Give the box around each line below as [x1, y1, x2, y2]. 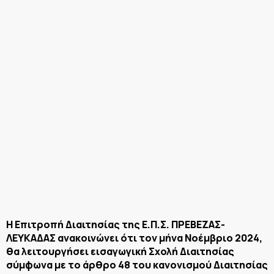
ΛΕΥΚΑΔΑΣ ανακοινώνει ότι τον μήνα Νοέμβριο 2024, [6, 231, 262, 245]
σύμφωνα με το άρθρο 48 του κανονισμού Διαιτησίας [6, 257, 268, 272]
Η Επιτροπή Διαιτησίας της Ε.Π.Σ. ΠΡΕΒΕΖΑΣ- [6, 217, 225, 231]
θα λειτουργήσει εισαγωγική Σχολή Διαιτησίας [6, 244, 234, 258]
